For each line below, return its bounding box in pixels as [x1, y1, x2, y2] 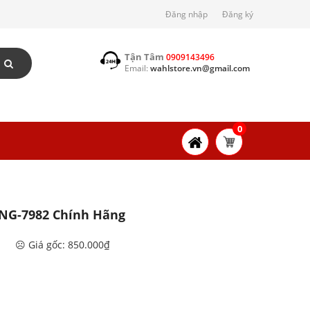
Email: [125, 62, 150, 74]
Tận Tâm [125, 51, 164, 63]
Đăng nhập [165, 8, 208, 20]
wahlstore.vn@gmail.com [150, 62, 250, 74]
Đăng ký [222, 8, 253, 20]
